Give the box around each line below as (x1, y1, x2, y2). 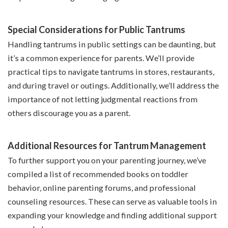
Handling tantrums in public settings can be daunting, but (8, 39, 216, 49)
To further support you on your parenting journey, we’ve (8, 155, 206, 165)
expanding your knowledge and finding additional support (8, 210, 217, 220)
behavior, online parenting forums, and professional (8, 183, 196, 193)
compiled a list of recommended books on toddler (8, 169, 188, 179)
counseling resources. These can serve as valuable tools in (8, 196, 217, 207)
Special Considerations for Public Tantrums (8, 24, 185, 36)
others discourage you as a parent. (8, 108, 130, 118)
